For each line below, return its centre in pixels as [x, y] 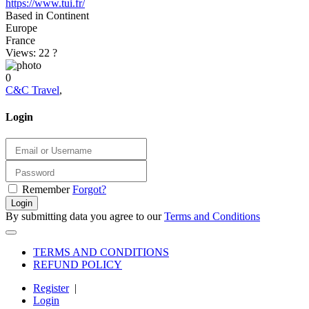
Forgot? [89, 189]
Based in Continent [47, 15]
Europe [21, 28]
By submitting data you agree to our [85, 216]
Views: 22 [29, 52]
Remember [46, 189]
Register [51, 288]
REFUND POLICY [78, 264]
